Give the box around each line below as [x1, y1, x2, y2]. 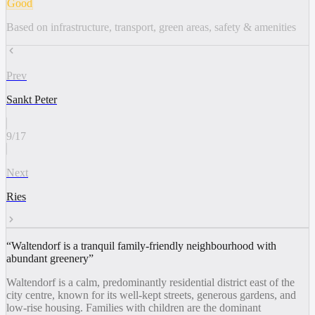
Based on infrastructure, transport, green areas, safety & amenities [6, 20, 296, 33]
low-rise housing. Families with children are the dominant [6, 301, 261, 314]
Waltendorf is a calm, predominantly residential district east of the [6, 276, 295, 288]
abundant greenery [6, 252, 89, 264]
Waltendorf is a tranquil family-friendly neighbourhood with [11, 239, 276, 252]
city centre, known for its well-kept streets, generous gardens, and [6, 288, 296, 301]
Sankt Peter [6, 93, 57, 105]
